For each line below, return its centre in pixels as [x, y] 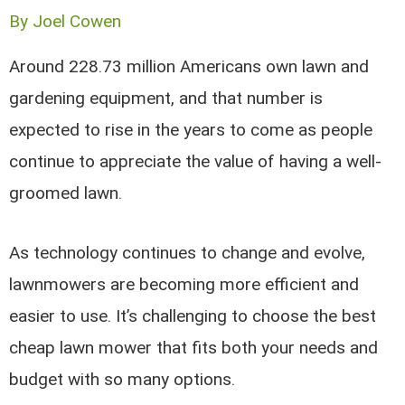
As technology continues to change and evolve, [188, 253]
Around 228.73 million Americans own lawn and [189, 66]
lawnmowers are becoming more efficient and [184, 285]
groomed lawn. [66, 193]
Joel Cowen [77, 21]
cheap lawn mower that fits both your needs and [194, 348]
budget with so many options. [125, 380]
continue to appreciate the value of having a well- [196, 161]
